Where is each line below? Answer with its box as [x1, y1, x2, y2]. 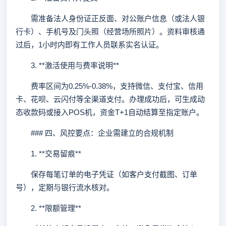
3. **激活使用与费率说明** [16, 61, 119, 70]
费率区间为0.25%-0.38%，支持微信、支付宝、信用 [16, 82, 203, 90]
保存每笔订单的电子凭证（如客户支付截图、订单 [16, 170, 197, 179]
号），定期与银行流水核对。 [16, 183, 114, 192]
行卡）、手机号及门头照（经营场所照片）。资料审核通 [16, 27, 205, 36]
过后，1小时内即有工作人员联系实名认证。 [16, 40, 163, 49]
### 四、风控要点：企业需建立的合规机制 [16, 129, 174, 137]
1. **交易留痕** [16, 149, 81, 158]
